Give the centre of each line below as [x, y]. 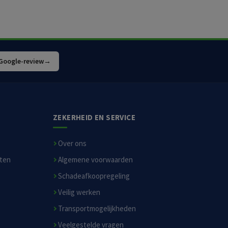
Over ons [72, 143]
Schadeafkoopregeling [94, 176]
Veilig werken [79, 192]
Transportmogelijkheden [97, 208]
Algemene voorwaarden [95, 160]
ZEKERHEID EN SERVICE [94, 117]
